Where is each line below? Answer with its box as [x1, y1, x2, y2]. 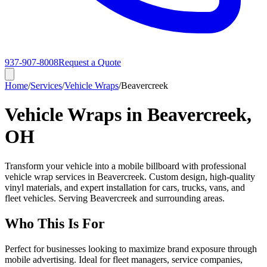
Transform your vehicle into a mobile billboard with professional [5, 160, 246, 171]
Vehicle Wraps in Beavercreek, [5, 104, 252, 126]
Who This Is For [5, 215, 105, 231]
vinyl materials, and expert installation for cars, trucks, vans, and [5, 182, 245, 193]
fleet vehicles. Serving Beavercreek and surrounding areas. [5, 193, 225, 203]
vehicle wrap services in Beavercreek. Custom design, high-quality [5, 171, 255, 182]
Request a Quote [58, 57, 121, 67]
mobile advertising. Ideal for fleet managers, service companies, [5, 254, 243, 265]
